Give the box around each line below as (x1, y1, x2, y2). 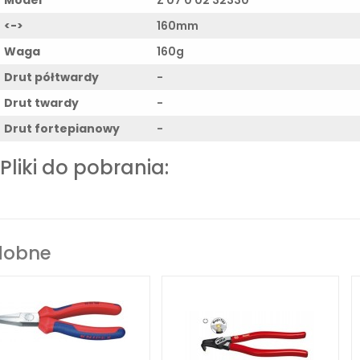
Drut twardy (4, 94, 79, 111)
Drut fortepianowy (4, 120, 120, 137)
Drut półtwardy (4, 68, 99, 85)
